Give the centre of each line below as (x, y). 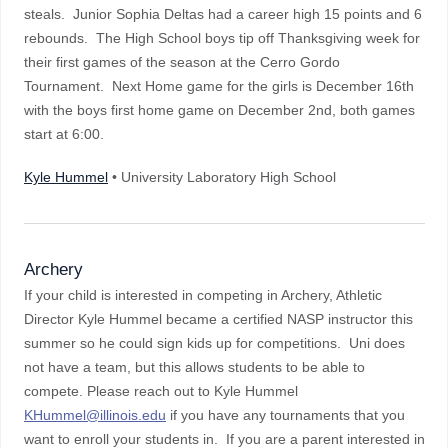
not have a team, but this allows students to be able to (194, 367)
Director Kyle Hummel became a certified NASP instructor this (218, 319)
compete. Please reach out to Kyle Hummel (161, 391)
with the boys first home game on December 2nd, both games (219, 110)
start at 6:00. (70, 134)
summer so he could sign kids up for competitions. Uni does (214, 343)
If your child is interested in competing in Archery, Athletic (203, 295)
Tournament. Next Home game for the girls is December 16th (219, 86)
